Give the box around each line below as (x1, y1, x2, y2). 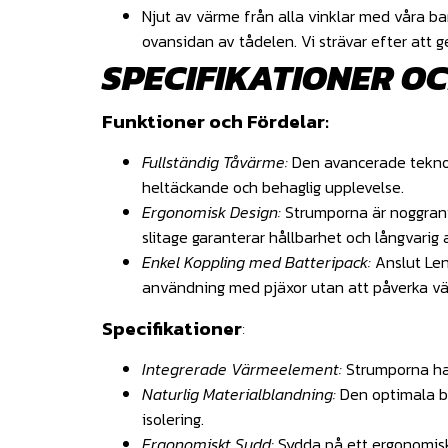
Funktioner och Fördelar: (102, 106, 329, 136)
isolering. (142, 406, 204, 431)
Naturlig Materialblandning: (142, 381, 336, 406)
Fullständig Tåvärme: (142, 149, 288, 174)
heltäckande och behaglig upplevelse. (142, 174, 404, 199)
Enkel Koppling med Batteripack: (142, 249, 371, 274)
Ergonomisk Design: (142, 199, 281, 224)
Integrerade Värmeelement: (142, 356, 342, 381)
